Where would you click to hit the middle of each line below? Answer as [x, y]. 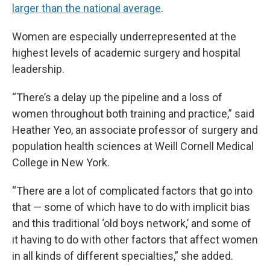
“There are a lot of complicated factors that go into [132, 191]
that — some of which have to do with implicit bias [131, 207]
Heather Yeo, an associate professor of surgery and [135, 130]
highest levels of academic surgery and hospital [126, 53]
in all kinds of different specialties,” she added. [123, 256]
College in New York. [61, 162]
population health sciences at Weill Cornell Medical [133, 146]
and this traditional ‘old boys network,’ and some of [132, 223]
